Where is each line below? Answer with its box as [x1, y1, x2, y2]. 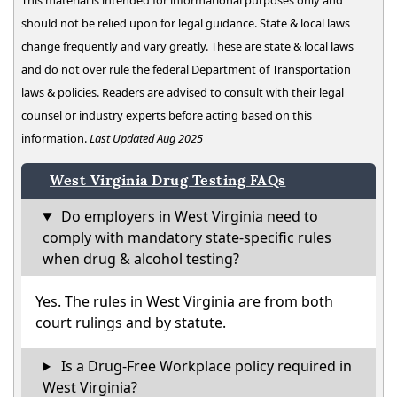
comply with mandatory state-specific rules [43, 228, 331, 248]
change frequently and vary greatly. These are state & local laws [21, 38, 354, 55]
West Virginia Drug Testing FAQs [50, 171, 286, 191]
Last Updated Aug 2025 [90, 130, 203, 147]
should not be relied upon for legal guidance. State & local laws [21, 15, 350, 32]
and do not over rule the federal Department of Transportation [21, 61, 351, 78]
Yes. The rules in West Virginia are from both [35, 292, 333, 312]
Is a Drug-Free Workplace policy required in [57, 356, 352, 377]
